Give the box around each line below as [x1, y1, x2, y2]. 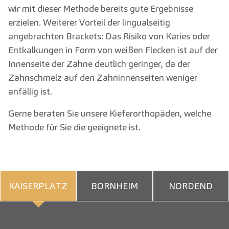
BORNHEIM [90, 180, 138, 192]
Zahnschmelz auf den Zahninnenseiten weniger [8, 72, 197, 84]
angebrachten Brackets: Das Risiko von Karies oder [8, 30, 210, 42]
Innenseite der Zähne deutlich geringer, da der [8, 58, 190, 70]
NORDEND [169, 180, 213, 192]
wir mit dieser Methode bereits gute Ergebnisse [8, 3, 193, 15]
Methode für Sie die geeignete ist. [8, 121, 141, 133]
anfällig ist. [8, 85, 54, 98]
